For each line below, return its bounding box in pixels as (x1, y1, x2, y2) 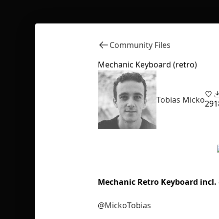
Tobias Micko (156, 94, 205, 105)
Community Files (109, 40, 171, 50)
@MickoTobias (98, 200, 151, 211)
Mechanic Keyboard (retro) (98, 59, 197, 70)
